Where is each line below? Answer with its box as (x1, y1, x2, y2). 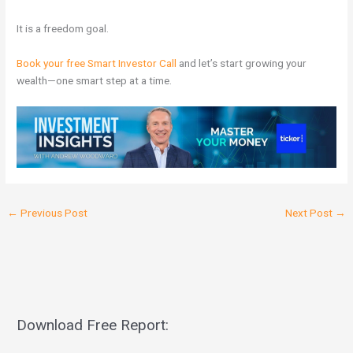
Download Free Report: (17, 316, 169, 335)
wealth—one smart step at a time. (17, 73, 173, 87)
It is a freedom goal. (17, 22, 110, 35)
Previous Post (18, 206, 88, 219)
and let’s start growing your (176, 56, 307, 69)
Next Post (284, 206, 335, 219)
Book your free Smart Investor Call (17, 56, 177, 69)
